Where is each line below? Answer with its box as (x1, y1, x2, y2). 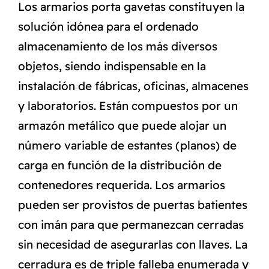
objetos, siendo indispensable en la (18, 58, 206, 73)
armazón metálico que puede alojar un (18, 118, 226, 133)
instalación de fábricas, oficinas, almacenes (18, 78, 249, 93)
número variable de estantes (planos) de (18, 138, 237, 153)
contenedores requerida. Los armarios (18, 177, 225, 192)
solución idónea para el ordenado (18, 19, 199, 34)
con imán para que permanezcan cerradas (18, 217, 244, 232)
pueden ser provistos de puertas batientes (18, 197, 247, 212)
